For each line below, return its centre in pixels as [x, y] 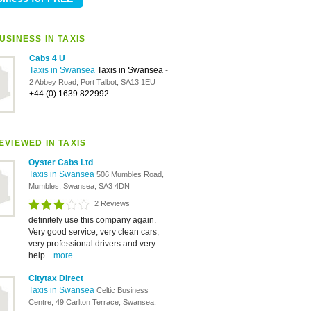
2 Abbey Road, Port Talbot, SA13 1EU [92, 82]
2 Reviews [112, 203]
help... [41, 255]
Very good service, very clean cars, [94, 232]
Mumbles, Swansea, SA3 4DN [79, 186]
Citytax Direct [56, 278]
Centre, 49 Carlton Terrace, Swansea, [92, 302]
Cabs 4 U [47, 58]
